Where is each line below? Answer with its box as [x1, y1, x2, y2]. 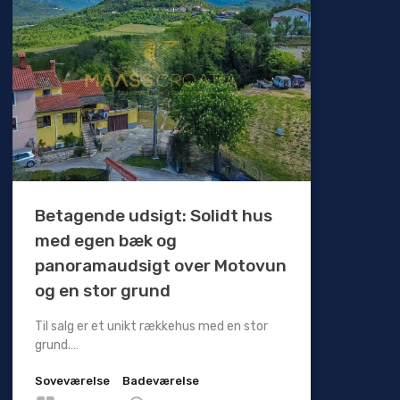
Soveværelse [34, 374, 110, 388]
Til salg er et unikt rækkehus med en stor [34, 319, 268, 335]
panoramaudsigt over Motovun [34, 255, 287, 277]
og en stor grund [34, 280, 171, 302]
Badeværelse [121, 374, 199, 388]
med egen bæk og [34, 230, 177, 252]
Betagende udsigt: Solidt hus [34, 205, 272, 227]
